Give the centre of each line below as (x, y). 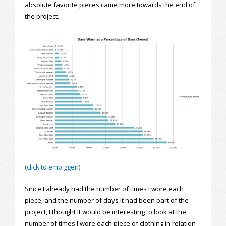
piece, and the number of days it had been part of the (107, 201)
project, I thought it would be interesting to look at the (105, 212)
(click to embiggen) (52, 167)
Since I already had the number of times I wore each (104, 189)
